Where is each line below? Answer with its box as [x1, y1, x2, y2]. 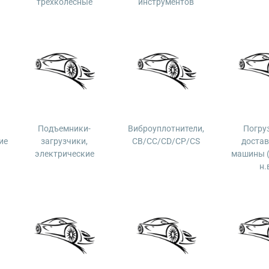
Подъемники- [38, 124, 91, 133]
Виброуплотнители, [128, 124, 205, 133]
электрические [34, 149, 94, 159]
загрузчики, [41, 136, 88, 146]
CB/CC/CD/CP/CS [132, 136, 201, 146]
